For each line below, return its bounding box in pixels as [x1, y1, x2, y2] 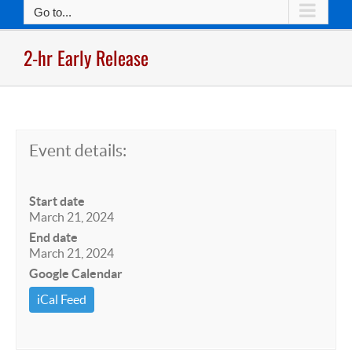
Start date [29, 194, 85, 208]
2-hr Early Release [24, 42, 148, 71]
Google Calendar [29, 266, 123, 280]
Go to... [34, 5, 71, 19]
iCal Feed [37, 292, 86, 306]
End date [29, 230, 78, 244]
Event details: [29, 141, 126, 159]
